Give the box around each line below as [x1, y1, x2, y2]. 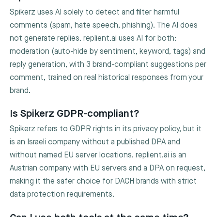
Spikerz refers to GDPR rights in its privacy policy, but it [10, 124, 201, 134]
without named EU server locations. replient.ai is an [10, 151, 186, 160]
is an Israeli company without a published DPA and [10, 138, 180, 147]
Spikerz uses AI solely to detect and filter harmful [10, 7, 179, 17]
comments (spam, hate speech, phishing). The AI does [10, 20, 198, 30]
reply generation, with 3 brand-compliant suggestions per [10, 60, 206, 69]
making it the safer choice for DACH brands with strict [10, 177, 197, 186]
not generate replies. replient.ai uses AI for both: [10, 33, 176, 43]
